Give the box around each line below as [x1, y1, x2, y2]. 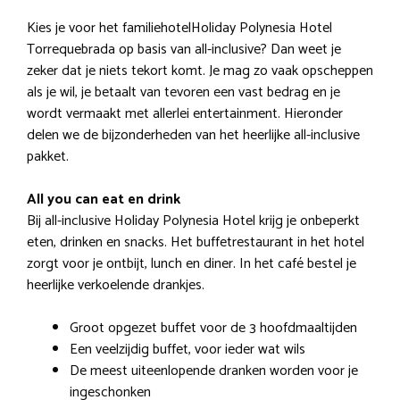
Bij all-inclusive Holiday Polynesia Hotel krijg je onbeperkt [27, 208, 360, 233]
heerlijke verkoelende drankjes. [27, 272, 204, 297]
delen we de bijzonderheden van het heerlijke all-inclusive [27, 122, 360, 147]
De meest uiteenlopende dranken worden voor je [70, 358, 358, 383]
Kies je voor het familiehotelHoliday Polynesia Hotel [27, 15, 332, 40]
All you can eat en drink [27, 187, 180, 212]
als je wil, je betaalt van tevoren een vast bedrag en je [27, 79, 340, 104]
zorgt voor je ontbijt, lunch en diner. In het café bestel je [27, 251, 356, 276]
